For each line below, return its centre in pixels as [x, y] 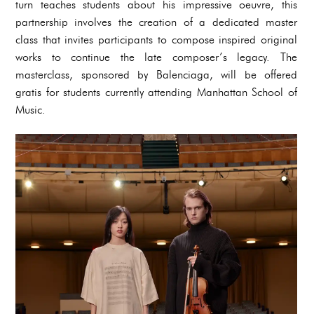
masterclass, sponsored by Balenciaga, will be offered [156, 74]
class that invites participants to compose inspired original [156, 39]
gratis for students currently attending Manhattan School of [156, 92]
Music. [30, 109]
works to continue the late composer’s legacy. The [156, 57]
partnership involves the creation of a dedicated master [156, 22]
